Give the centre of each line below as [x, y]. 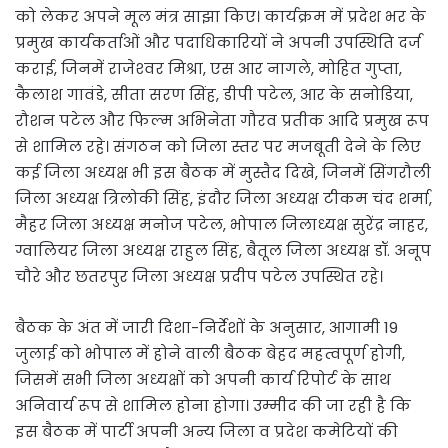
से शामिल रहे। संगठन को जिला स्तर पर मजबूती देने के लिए [218, 146]
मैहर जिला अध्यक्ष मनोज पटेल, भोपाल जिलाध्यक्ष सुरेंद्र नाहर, [221, 224]
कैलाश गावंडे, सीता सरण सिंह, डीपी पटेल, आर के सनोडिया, [214, 94]
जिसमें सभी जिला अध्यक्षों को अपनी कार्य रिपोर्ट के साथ [203, 379]
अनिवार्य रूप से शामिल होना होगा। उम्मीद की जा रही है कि [213, 405]
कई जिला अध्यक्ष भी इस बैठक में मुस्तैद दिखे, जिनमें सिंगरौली [223, 172]
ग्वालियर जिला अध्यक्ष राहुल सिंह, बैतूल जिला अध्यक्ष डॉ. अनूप [223, 250]
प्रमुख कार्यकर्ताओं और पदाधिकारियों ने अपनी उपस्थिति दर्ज [218, 42]
